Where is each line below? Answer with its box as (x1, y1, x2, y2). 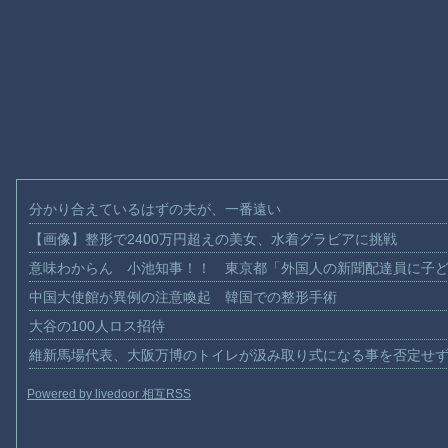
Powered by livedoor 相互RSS (27, 386, 191, 401)
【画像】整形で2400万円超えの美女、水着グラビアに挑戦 (29, 230, 398, 247)
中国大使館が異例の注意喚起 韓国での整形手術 (29, 288, 338, 305)
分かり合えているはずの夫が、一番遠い (29, 200, 282, 217)
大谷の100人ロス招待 (29, 317, 166, 334)
